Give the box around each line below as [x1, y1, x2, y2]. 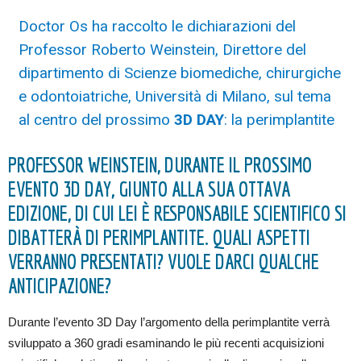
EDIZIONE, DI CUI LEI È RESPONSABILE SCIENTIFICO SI [8, 201, 346, 226]
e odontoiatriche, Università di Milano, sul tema [18, 87, 331, 106]
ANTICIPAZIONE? [8, 274, 111, 298]
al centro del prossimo [18, 110, 174, 130]
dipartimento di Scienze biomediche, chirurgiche [18, 64, 341, 83]
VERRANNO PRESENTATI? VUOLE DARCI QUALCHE [8, 250, 319, 274]
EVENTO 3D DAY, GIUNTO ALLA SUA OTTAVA [8, 177, 290, 201]
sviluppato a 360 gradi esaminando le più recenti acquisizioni [8, 336, 324, 351]
